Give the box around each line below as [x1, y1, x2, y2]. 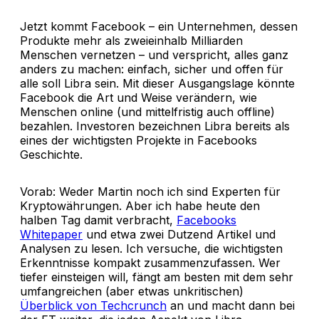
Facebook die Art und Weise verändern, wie [20, 90, 257, 105]
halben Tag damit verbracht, [20, 212, 177, 227]
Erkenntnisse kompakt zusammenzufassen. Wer [20, 255, 281, 270]
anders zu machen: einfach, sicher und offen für [20, 61, 283, 76]
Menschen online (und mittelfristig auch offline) [20, 104, 275, 119]
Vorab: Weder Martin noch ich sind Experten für [20, 184, 281, 199]
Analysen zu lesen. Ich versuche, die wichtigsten [20, 241, 283, 256]
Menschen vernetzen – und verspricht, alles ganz [20, 47, 288, 62]
